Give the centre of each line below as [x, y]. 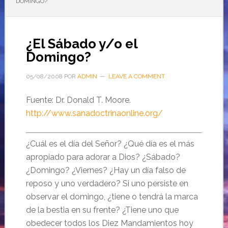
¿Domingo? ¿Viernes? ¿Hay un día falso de [106, 170]
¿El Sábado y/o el [81, 44]
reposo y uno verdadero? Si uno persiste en [107, 183]
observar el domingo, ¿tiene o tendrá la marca [112, 197]
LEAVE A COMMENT [136, 76]
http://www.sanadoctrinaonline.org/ [94, 113]
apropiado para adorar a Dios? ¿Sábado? [103, 157]
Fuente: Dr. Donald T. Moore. [79, 100]
